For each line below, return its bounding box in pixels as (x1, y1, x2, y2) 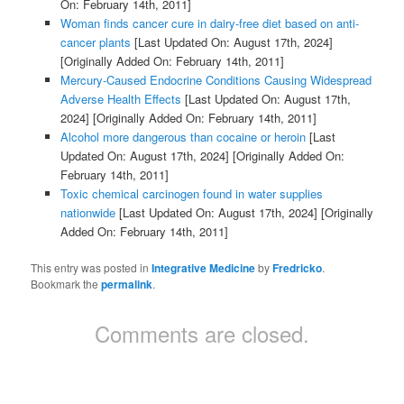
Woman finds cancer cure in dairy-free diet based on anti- (60, 14, 359, 32)
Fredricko (272, 259, 323, 276)
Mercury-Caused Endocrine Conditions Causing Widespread (60, 70, 372, 88)
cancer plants (60, 32, 131, 50)
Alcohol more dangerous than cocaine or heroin (60, 127, 306, 145)
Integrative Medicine (151, 259, 256, 276)
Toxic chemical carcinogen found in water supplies (60, 184, 323, 202)
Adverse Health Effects (60, 89, 181, 107)
